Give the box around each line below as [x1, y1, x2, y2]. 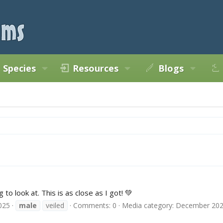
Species [3, 62, 36, 74]
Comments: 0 [73, 200, 116, 210]
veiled [46, 200, 64, 210]
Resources [73, 62, 119, 74]
